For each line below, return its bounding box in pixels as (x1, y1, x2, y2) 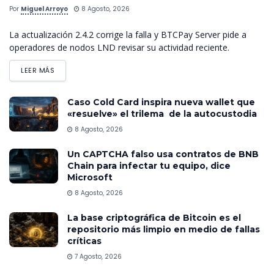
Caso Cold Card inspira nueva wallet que (67, 96, 255, 108)
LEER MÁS (21, 65, 55, 75)
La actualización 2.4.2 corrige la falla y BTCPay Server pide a (9, 28, 246, 40)
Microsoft (67, 171, 113, 183)
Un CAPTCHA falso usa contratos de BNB (67, 148, 259, 160)
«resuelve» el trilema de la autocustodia (67, 108, 257, 119)
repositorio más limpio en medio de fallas (67, 223, 260, 235)
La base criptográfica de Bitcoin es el (67, 212, 241, 223)
